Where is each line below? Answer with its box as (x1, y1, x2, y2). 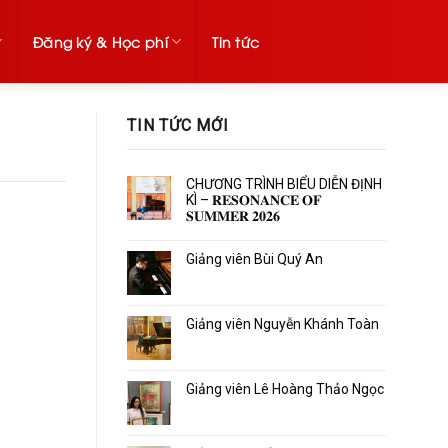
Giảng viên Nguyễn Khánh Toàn (186, 315, 379, 332)
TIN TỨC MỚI (127, 116, 229, 135)
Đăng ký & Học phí (33, 32, 168, 51)
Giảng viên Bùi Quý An (186, 250, 323, 267)
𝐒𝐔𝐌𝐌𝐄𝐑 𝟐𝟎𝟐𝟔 (186, 207, 280, 224)
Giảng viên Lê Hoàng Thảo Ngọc (186, 380, 384, 397)
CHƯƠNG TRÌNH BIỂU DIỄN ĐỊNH (186, 175, 382, 192)
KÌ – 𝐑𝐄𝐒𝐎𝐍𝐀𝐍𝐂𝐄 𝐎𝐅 (186, 191, 322, 208)
